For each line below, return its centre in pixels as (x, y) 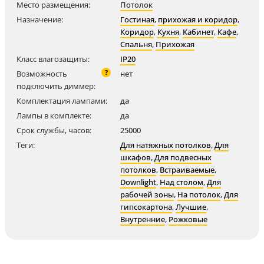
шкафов (136, 157)
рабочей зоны (147, 194)
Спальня (136, 44)
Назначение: (40, 19)
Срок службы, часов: (54, 130)
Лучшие (191, 207)
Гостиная (137, 19)
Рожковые (188, 219)
